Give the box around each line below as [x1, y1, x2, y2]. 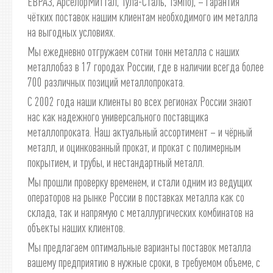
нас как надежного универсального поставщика [27, 109, 208, 124]
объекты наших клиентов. [27, 220, 125, 235]
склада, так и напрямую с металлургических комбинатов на [27, 205, 253, 219]
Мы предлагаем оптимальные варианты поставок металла [27, 239, 251, 254]
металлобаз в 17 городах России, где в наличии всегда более [27, 59, 264, 74]
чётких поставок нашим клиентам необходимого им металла [27, 9, 258, 24]
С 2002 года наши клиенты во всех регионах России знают [27, 94, 252, 108]
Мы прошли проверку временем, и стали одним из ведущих [27, 174, 252, 189]
